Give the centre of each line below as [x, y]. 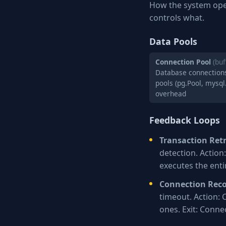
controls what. [177, 18]
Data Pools [173, 41]
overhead [171, 94]
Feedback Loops [185, 120]
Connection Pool [183, 62]
